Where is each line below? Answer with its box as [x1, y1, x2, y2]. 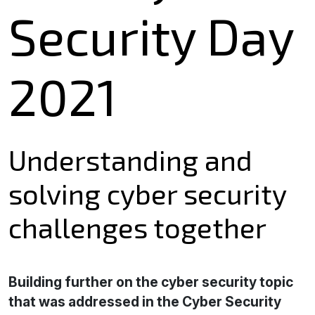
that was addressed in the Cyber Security [8, 293, 281, 311]
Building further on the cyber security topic [8, 274, 293, 291]
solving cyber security [8, 176, 286, 211]
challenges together [8, 210, 266, 245]
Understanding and [8, 143, 252, 177]
